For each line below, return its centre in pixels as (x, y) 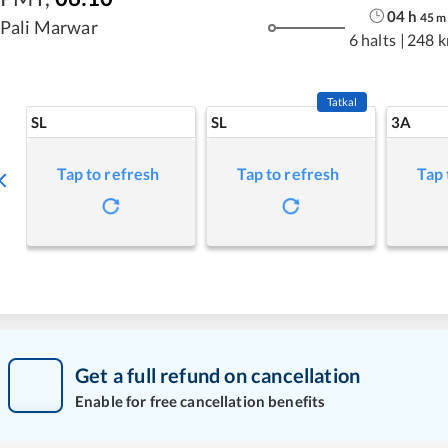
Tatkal (342, 101)
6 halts (372, 39)
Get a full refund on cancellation (218, 374)
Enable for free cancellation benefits (200, 400)
